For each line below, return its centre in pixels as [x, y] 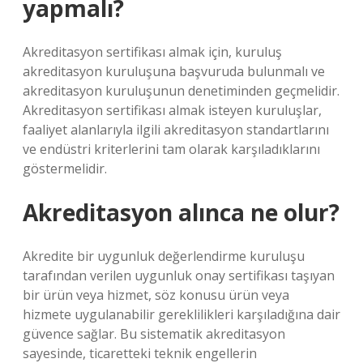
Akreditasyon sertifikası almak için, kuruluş [152, 52]
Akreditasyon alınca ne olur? [181, 212]
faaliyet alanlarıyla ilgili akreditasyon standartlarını [176, 130]
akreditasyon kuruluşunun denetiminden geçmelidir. [181, 91]
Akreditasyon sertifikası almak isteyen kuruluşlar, [172, 110]
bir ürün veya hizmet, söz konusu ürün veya [156, 295]
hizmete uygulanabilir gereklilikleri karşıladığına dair [181, 314]
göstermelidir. [65, 169]
